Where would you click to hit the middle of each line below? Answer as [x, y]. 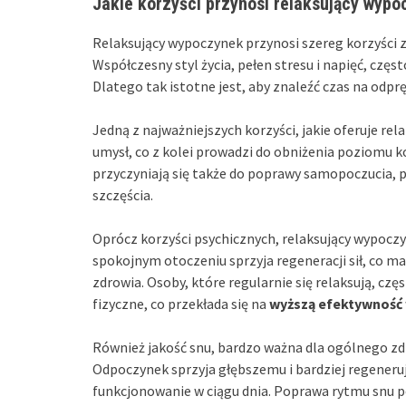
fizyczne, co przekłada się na [181, 304]
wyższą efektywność [336, 304]
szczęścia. [123, 195]
